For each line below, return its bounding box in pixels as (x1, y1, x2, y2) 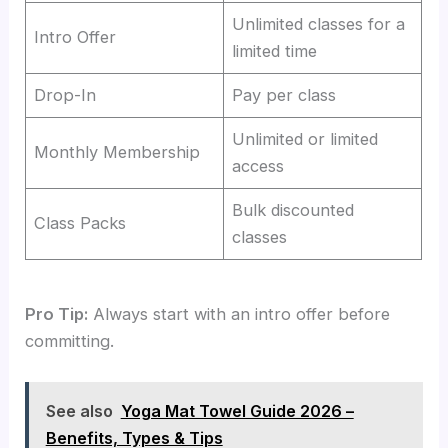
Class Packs (34, 213, 127, 234)
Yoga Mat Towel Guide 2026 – (120, 400, 354, 421)
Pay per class (232, 85, 337, 106)
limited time (232, 41, 318, 62)
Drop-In (34, 85, 97, 106)
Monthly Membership (34, 142, 201, 163)
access (232, 156, 285, 177)
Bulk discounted (232, 200, 355, 221)
